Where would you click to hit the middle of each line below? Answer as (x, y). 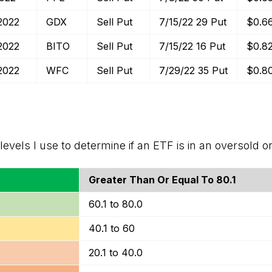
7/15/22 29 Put (193, 22)
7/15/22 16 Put (192, 46)
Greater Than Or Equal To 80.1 (162, 180)
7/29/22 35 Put (193, 70)
